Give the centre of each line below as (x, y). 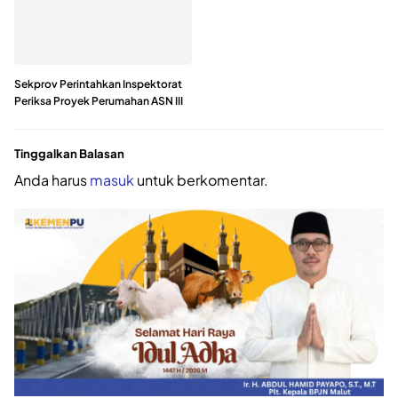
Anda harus (52, 179)
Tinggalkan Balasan (69, 154)
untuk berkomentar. (201, 179)
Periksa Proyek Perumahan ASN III (99, 101)
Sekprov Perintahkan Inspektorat (98, 84)
